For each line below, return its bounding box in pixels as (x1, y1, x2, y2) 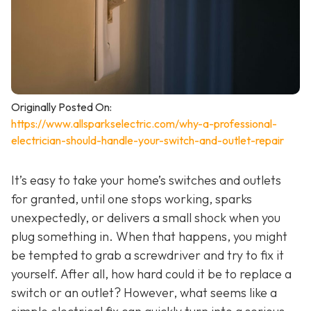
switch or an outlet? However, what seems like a (11, 285, 277, 301)
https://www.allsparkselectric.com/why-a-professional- (11, 117, 277, 131)
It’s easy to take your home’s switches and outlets (11, 172, 281, 189)
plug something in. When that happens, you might (11, 228, 287, 245)
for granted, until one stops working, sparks (11, 191, 252, 208)
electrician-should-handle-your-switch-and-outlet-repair (11, 133, 284, 148)
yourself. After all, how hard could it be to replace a (11, 266, 292, 283)
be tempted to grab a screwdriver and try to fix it (11, 247, 284, 264)
